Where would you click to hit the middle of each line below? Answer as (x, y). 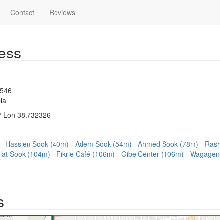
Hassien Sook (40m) (38, 144)
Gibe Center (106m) (153, 154)
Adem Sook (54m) (104, 144)
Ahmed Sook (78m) (169, 144)
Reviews (62, 12)
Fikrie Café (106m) (87, 154)
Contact (22, 12)
